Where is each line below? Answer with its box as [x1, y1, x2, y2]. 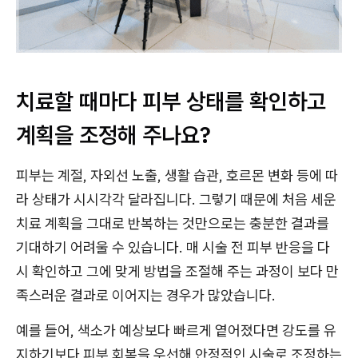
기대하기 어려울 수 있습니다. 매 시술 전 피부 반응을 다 [16, 237, 330, 257]
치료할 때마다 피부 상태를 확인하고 [16, 86, 326, 116]
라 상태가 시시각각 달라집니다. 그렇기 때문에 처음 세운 [16, 189, 336, 209]
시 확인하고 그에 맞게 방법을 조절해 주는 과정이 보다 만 [16, 261, 339, 280]
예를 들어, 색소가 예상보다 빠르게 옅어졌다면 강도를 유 [16, 320, 336, 340]
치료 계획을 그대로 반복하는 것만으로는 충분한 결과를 [16, 213, 329, 233]
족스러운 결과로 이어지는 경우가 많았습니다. [16, 285, 276, 304]
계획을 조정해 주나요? [16, 119, 211, 149]
